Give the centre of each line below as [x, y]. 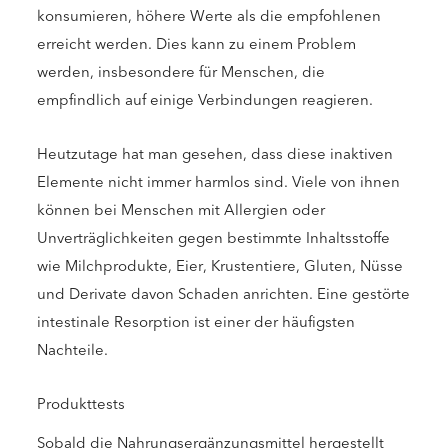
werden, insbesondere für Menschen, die [181, 71]
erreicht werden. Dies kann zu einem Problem [196, 43]
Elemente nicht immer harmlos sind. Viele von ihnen [218, 181]
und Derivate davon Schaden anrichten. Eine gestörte [223, 293]
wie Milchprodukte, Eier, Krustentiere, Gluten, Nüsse [220, 265]
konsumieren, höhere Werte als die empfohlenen [209, 15]
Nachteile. [72, 349]
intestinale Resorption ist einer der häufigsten [196, 321]
